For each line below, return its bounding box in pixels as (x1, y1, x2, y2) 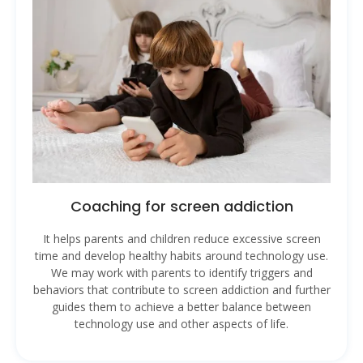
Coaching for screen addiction (70, 196, 293, 217)
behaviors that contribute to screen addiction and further (32, 282, 331, 298)
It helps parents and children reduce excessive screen (42, 231, 321, 247)
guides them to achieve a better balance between (52, 299, 311, 315)
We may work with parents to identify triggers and (50, 265, 313, 281)
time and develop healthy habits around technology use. (35, 248, 328, 264)
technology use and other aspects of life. (75, 316, 288, 332)
